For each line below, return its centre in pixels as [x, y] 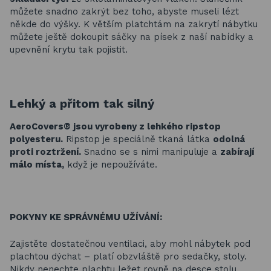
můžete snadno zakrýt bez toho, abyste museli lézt [124, 11]
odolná [229, 139]
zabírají [237, 152]
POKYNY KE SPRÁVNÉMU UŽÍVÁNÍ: [86, 217]
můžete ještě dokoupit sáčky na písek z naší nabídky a [132, 37]
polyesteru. [36, 139]
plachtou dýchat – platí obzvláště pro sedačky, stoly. [128, 256]
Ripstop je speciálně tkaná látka [139, 139]
